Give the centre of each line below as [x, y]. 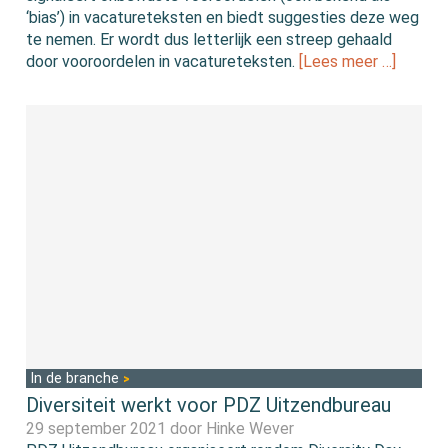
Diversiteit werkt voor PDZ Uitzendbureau [209, 404]
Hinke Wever [250, 428]
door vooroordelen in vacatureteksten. [163, 62]
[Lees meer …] [348, 62]
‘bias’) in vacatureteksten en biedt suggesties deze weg [223, 18]
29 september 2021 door [116, 428]
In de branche [77, 378]
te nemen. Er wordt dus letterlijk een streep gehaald [209, 40]
